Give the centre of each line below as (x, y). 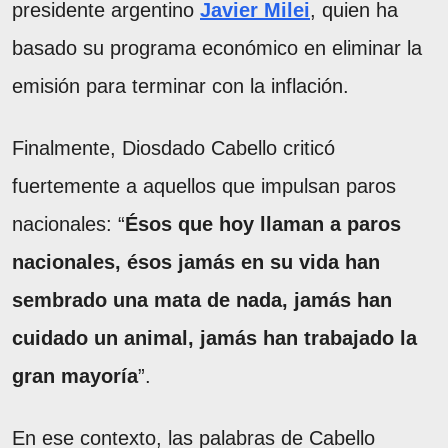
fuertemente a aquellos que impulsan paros (204, 186)
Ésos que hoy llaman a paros (263, 224)
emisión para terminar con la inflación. (180, 86)
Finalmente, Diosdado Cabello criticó (173, 148)
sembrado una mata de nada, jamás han (202, 300)
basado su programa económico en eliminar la (217, 48)
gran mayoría (75, 376)
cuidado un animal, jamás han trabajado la (214, 338)
